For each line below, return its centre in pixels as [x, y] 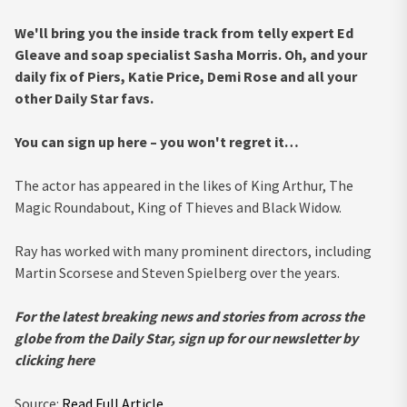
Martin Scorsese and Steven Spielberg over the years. [177, 272]
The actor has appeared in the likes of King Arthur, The [184, 185]
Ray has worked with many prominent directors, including [193, 250]
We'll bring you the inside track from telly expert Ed [184, 32]
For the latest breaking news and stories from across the [189, 316]
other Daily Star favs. [84, 98]
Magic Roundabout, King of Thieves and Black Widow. [178, 207]
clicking [39, 359]
